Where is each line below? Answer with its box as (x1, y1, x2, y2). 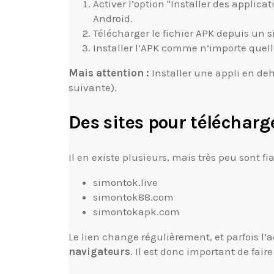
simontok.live (93, 176, 158, 189)
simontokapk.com (93, 206, 180, 218)
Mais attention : (68, 66, 149, 79)
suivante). (68, 81, 117, 94)
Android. (93, 12, 133, 24)
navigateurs (68, 245, 130, 258)
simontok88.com (93, 191, 174, 204)
